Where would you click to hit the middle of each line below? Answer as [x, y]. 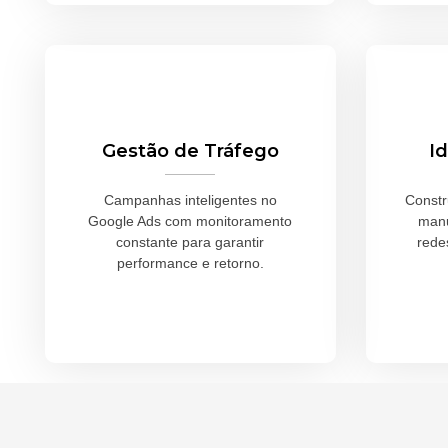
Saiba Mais [190, 313]
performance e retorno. [190, 263]
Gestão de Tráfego [190, 151]
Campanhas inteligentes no [190, 200]
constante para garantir [190, 242]
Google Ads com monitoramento [190, 221]
